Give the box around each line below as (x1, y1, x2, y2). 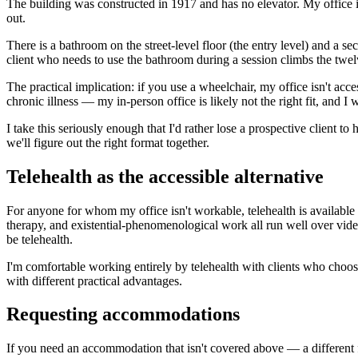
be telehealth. (6, 232, 73, 246)
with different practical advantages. (6, 273, 182, 288)
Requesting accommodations (6, 304, 240, 325)
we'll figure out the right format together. (6, 135, 209, 149)
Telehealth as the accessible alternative (6, 165, 324, 187)
